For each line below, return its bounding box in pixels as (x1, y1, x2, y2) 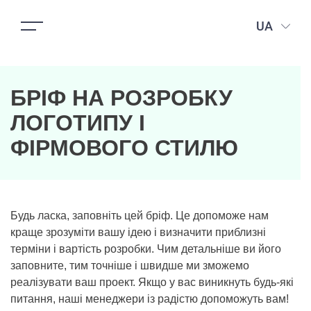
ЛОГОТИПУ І (10, 110, 145, 135)
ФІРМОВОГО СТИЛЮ (10, 135, 238, 160)
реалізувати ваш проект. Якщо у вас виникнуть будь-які (10, 276, 294, 288)
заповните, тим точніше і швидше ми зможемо (10, 260, 249, 271)
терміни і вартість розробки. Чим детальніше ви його (10, 243, 281, 255)
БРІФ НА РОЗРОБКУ (10, 85, 233, 110)
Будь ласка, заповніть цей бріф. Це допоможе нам (10, 210, 269, 221)
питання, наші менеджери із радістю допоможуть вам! (10, 293, 289, 305)
